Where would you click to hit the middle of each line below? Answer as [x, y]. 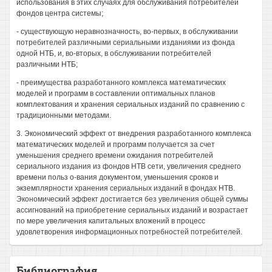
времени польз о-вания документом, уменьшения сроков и [117, 177]
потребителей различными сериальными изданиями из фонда [126, 42]
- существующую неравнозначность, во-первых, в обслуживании [127, 32]
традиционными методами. [64, 115]
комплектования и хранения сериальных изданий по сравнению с [131, 104]
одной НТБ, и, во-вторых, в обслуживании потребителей [114, 53]
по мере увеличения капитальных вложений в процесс [111, 221]
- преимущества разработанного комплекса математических [121, 83]
